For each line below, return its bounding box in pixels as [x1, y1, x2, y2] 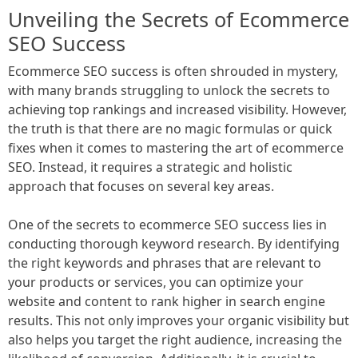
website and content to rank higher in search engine [8, 292, 325, 310]
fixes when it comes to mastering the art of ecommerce [8, 138, 344, 157]
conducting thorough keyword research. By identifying [8, 234, 340, 253]
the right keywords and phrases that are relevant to [8, 253, 321, 272]
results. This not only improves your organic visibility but [8, 311, 349, 329]
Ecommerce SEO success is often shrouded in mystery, [8, 62, 338, 80]
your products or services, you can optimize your [8, 272, 304, 291]
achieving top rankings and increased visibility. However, [8, 100, 347, 118]
